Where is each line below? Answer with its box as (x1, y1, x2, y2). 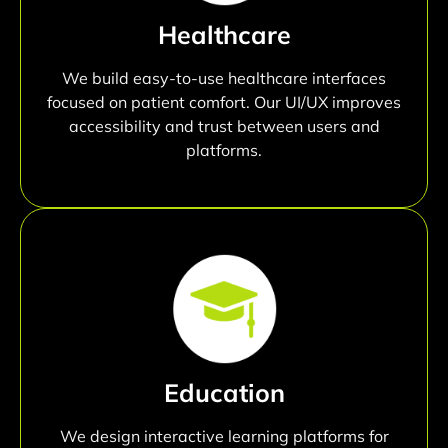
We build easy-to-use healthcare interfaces (62, 67, 386, 88)
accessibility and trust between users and (68, 115, 380, 136)
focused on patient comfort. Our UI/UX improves (47, 91, 401, 112)
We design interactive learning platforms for (59, 425, 389, 446)
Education (163, 376, 285, 408)
